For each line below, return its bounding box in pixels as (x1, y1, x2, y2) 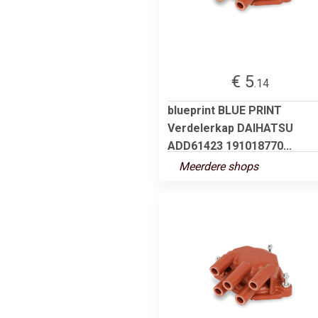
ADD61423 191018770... (168, 138, 292, 153)
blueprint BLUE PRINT (168, 103, 282, 117)
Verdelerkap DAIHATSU (168, 121, 293, 135)
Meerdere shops (179, 159, 258, 173)
